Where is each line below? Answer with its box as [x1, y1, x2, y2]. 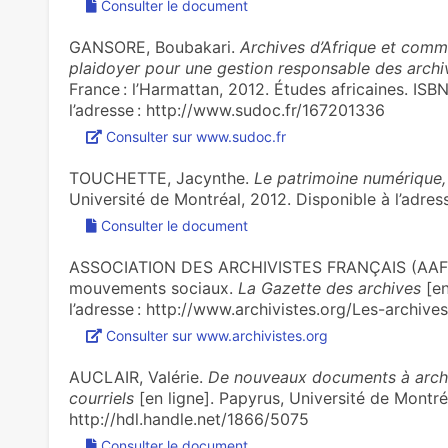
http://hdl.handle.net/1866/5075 [68, 409, 309, 429]
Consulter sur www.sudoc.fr [105, 128, 286, 145]
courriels [68, 388, 134, 408]
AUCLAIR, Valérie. [68, 367, 208, 387]
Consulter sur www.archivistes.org [105, 327, 328, 344]
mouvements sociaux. [68, 278, 238, 298]
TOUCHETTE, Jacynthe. [68, 168, 254, 188]
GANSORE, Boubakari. [68, 37, 240, 57]
